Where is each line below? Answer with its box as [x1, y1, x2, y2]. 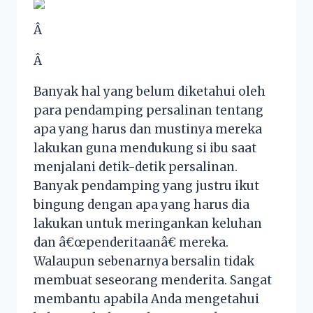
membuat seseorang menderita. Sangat [34, 272, 272, 289]
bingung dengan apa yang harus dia [34, 197, 249, 213]
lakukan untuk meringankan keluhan [34, 216, 262, 232]
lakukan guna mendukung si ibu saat [34, 140, 256, 156]
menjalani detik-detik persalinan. [34, 159, 238, 175]
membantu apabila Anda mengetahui [34, 291, 259, 307]
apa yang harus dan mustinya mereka [34, 122, 262, 138]
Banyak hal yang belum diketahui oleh [34, 84, 265, 100]
